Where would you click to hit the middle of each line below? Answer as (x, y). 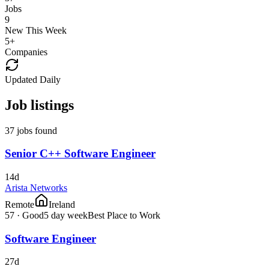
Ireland (62, 204)
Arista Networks (36, 187)
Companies (26, 52)
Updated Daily (33, 79)
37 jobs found (31, 130)
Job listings (39, 105)
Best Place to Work (124, 215)
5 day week (66, 215)
